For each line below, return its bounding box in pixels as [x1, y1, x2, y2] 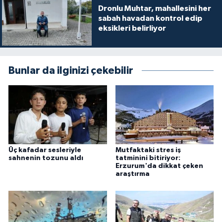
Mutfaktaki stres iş [115, 147, 181, 154]
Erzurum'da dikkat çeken [115, 163, 203, 170]
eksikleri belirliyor [98, 24, 166, 33]
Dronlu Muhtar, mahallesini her [98, 4, 211, 13]
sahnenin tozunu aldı [8, 155, 83, 162]
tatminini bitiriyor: [115, 155, 180, 162]
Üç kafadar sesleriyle [8, 147, 81, 154]
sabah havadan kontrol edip [98, 14, 202, 23]
